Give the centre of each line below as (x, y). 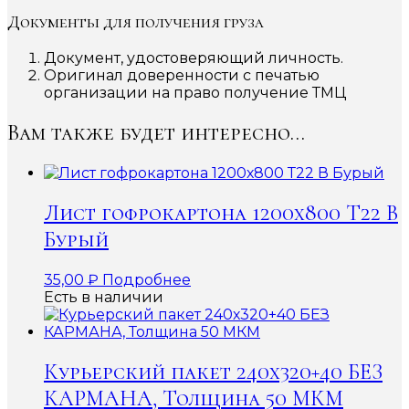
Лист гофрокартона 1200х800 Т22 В (221, 213)
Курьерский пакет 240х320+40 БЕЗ (213, 372)
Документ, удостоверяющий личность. (194, 58)
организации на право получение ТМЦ (195, 93)
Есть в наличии (104, 297)
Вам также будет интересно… (156, 133)
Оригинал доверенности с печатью (182, 76)
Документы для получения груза (136, 22)
